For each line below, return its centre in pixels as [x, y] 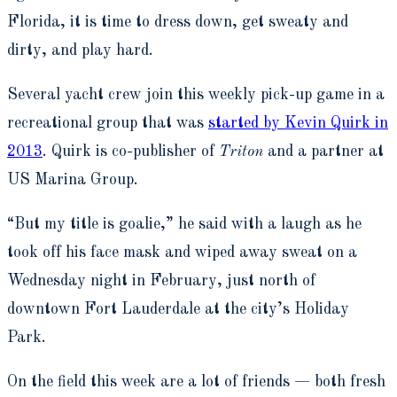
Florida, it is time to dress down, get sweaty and [178, 22]
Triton [241, 151]
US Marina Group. [73, 179]
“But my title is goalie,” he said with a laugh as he [184, 224]
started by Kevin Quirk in [298, 123]
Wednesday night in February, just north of [161, 280]
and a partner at [323, 151]
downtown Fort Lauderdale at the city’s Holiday [178, 309]
